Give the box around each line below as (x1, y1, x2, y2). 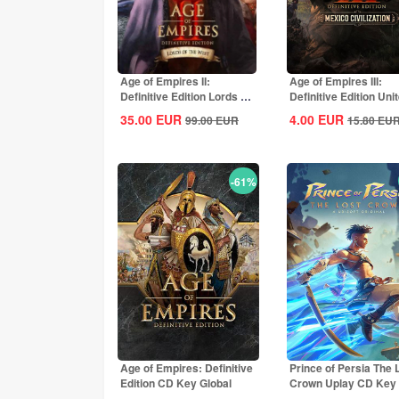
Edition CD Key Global (120, 375, 232, 391)
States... (289, 103, 330, 119)
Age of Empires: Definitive (120, 360, 253, 376)
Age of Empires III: (289, 73, 382, 89)
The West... (120, 103, 175, 119)
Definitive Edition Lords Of (120, 88, 252, 104)
